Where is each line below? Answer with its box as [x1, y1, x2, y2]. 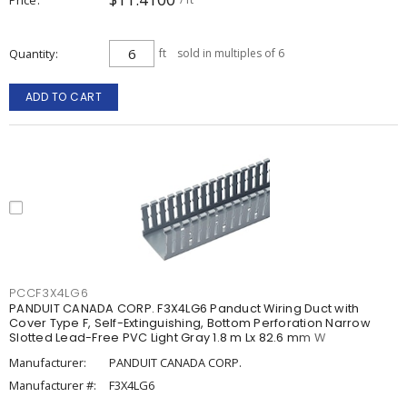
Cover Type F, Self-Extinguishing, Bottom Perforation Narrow [9, 315, 371, 331]
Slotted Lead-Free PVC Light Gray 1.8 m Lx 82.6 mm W [9, 330, 325, 345]
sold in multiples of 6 [177, 45, 284, 61]
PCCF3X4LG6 [9, 285, 89, 301]
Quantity [9, 45, 55, 62]
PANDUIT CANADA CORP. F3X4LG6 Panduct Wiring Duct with [9, 301, 360, 316]
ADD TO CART [25, 89, 103, 104]
